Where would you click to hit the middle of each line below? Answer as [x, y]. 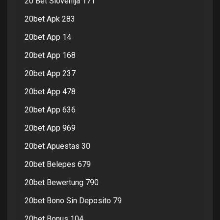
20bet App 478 [50, 91]
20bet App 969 [50, 128]
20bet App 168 [50, 55]
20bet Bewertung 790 [62, 182]
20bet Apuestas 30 [57, 146]
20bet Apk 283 [50, 19]
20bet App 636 [50, 110]
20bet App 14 [48, 37]
